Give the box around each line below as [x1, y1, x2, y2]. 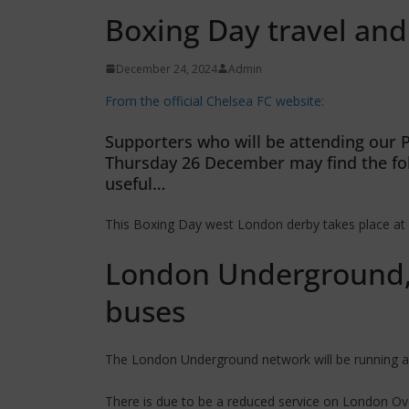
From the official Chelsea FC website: [104, 91, 324, 110]
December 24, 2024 [115, 60, 217, 77]
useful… [104, 172, 165, 194]
